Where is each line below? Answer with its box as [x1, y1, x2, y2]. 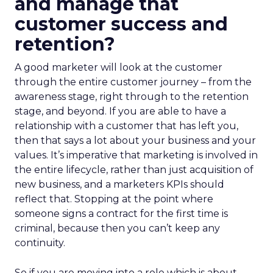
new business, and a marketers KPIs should [15, 179, 224, 190]
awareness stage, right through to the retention [15, 91, 249, 102]
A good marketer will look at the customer [15, 62, 222, 73]
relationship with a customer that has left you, [15, 120, 238, 132]
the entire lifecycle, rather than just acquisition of [15, 164, 253, 175]
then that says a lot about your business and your [15, 135, 256, 146]
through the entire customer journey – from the [15, 76, 252, 88]
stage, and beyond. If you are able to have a [15, 105, 226, 117]
